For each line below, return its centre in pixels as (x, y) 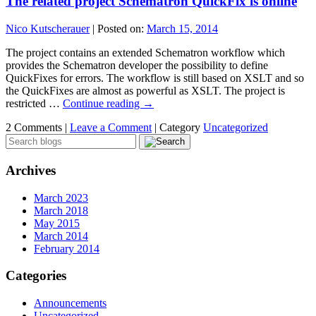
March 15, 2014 (182, 29)
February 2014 (67, 248)
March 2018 (61, 210)
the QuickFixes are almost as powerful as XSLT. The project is (145, 91)
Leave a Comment (111, 128)
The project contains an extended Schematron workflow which (145, 53)
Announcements (70, 303)
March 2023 (61, 197)
